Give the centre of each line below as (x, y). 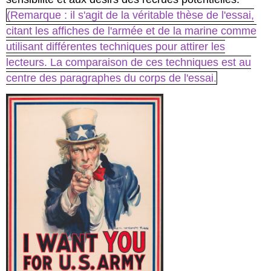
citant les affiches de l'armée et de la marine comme (132, 31)
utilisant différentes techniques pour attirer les (116, 46)
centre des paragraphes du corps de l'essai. (112, 78)
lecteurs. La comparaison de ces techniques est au (129, 62)
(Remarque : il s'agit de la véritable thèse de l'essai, (131, 15)
